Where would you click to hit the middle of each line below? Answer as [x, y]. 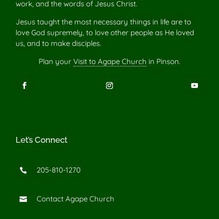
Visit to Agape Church [110, 61]
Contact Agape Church [76, 199]
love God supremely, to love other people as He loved [105, 32]
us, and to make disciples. [58, 43]
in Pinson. [164, 61]
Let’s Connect [42, 140]
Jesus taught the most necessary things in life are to [103, 22]
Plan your [56, 61]
